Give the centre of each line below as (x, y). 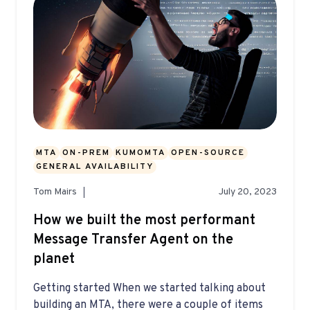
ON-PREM (86, 153)
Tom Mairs (55, 192)
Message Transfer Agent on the (133, 240)
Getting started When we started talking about (149, 289)
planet (54, 260)
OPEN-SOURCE (208, 153)
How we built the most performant (144, 221)
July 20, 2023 (248, 192)
